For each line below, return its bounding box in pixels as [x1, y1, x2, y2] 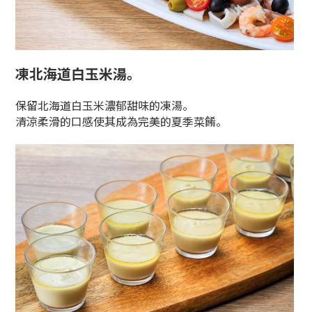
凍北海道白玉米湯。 [15, 64, 141, 84]
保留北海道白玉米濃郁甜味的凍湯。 [15, 97, 194, 114]
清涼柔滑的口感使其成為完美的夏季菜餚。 [15, 114, 228, 130]
